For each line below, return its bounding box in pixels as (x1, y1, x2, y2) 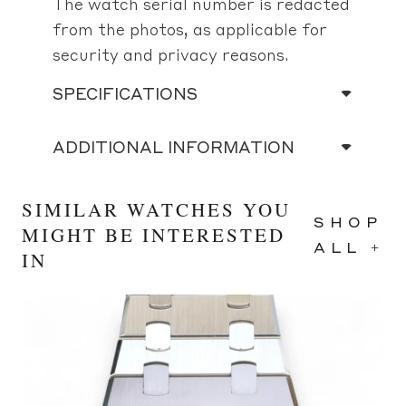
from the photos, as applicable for (52, 18, 327, 39)
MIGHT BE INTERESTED (22, 221, 285, 247)
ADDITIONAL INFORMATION (52, 136, 295, 157)
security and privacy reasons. (52, 43, 289, 64)
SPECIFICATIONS (52, 82, 198, 103)
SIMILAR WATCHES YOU (22, 196, 291, 222)
